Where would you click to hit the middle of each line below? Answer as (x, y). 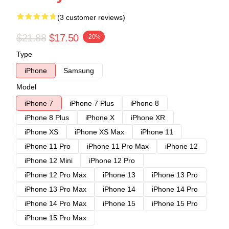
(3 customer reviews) (91, 17)
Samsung (79, 70)
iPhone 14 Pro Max (55, 203)
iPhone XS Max (99, 132)
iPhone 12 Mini (49, 160)
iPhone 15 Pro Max (55, 217)
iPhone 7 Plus (92, 103)
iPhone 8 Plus (47, 117)
